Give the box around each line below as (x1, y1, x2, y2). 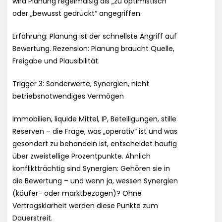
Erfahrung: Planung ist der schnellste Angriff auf (12, 31, 177, 41)
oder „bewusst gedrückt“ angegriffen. (12, 8, 142, 18)
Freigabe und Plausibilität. (12, 55, 100, 66)
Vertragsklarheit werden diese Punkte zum (12, 200, 158, 211)
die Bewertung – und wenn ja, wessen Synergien (12, 175, 178, 186)
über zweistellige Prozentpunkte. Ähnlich (12, 151, 151, 161)
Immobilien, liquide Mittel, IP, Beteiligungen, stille (12, 113, 176, 124)
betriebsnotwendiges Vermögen (12, 91, 124, 101)
